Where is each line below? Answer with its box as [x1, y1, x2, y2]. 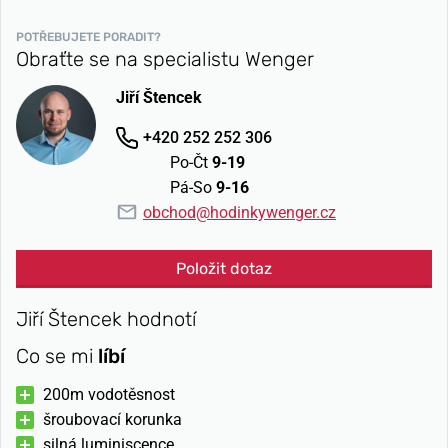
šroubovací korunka [43, 410, 182, 430]
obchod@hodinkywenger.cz [143, 203, 336, 223]
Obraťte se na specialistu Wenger [16, 47, 314, 72]
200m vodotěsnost [43, 385, 179, 405]
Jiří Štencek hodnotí [16, 307, 196, 332]
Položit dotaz [176, 259, 272, 279]
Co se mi [16, 344, 98, 369]
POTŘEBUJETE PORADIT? [16, 30, 161, 45]
